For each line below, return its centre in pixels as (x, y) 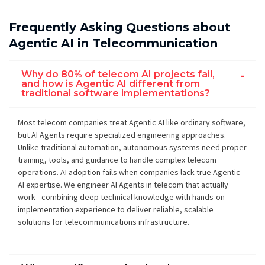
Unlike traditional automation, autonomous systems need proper (132, 147)
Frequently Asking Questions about (119, 27)
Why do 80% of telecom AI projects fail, (118, 74)
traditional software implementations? (116, 93)
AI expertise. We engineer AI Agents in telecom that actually (123, 184)
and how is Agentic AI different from (111, 83)
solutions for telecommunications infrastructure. (104, 222)
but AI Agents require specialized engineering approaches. (122, 135)
